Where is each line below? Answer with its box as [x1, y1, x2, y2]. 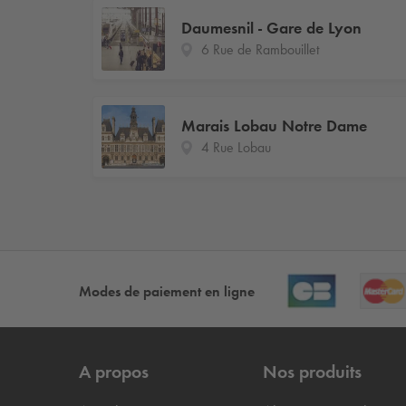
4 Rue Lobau [201, 139, 271, 157]
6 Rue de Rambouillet [201, 41, 320, 59]
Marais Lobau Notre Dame [181, 116, 367, 137]
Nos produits [262, 360, 362, 382]
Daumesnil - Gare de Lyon [181, 18, 362, 39]
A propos [79, 360, 149, 382]
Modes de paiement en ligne [79, 282, 255, 300]
